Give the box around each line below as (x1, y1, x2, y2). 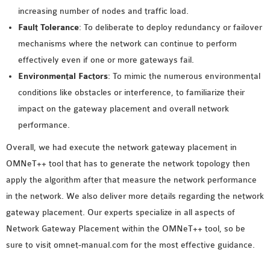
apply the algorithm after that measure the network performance (6, 175, 257, 185)
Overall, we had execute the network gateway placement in (6, 142, 237, 152)
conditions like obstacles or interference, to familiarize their (18, 87, 245, 98)
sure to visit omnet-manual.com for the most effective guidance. (6, 240, 255, 250)
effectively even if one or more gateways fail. (18, 55, 194, 65)
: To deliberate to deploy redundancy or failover (79, 22, 262, 33)
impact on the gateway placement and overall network (18, 104, 229, 114)
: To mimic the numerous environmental (108, 71, 260, 81)
